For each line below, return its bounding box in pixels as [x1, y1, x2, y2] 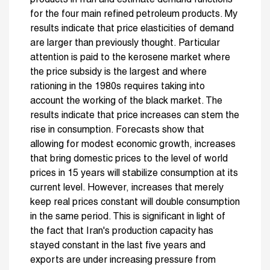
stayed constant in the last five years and [30, 241, 206, 250]
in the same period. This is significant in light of [30, 212, 225, 221]
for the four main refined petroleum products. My [30, 10, 237, 19]
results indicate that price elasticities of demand [30, 24, 234, 33]
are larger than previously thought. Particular [30, 39, 220, 48]
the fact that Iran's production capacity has [30, 227, 213, 236]
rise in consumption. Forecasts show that [30, 125, 204, 134]
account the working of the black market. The [30, 96, 222, 105]
